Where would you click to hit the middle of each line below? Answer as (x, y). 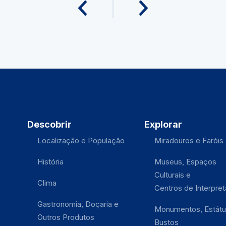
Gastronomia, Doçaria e (78, 204)
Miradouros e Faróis (189, 140)
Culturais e (172, 175)
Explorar (163, 124)
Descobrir (49, 124)
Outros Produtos (66, 217)
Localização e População (81, 140)
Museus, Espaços (185, 162)
